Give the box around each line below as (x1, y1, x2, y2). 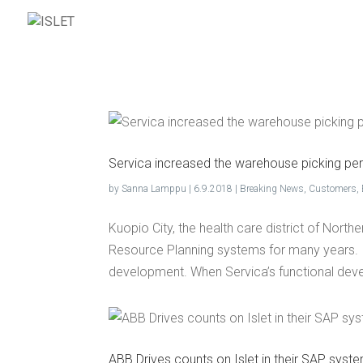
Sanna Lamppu (122, 183, 187, 194)
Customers (309, 183, 357, 194)
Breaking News (240, 183, 305, 194)
